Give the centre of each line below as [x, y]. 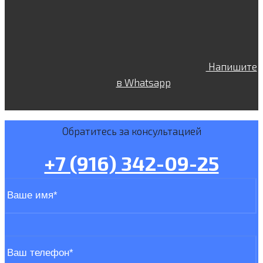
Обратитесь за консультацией [131, 131]
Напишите [231, 66]
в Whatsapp [143, 82]
